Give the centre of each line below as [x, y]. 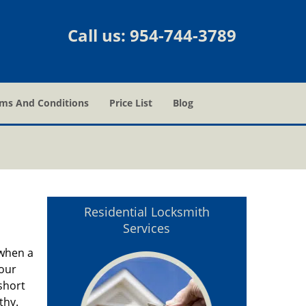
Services [147, 228]
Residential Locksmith [147, 212]
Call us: [99, 35]
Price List [131, 103]
